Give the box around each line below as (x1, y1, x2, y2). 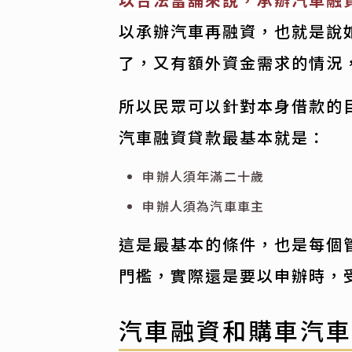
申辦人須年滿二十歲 (142, 167, 265, 186)
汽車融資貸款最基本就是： (119, 126, 327, 149)
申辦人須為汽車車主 (142, 196, 265, 216)
